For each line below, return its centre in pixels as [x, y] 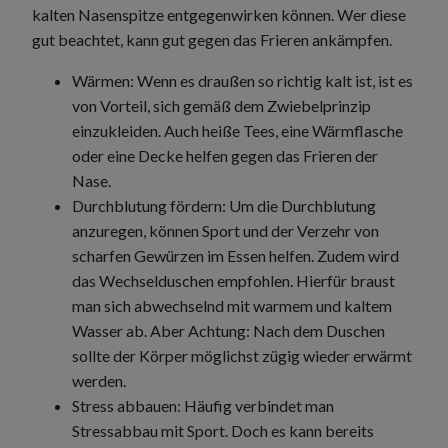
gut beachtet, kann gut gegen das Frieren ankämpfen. [213, 39]
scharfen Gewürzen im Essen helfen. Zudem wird [235, 255]
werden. [100, 380]
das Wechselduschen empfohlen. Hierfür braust [233, 280]
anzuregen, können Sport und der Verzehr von [225, 230]
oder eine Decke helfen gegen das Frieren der [225, 155]
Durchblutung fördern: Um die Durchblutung [224, 205]
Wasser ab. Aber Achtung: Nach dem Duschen [228, 330]
